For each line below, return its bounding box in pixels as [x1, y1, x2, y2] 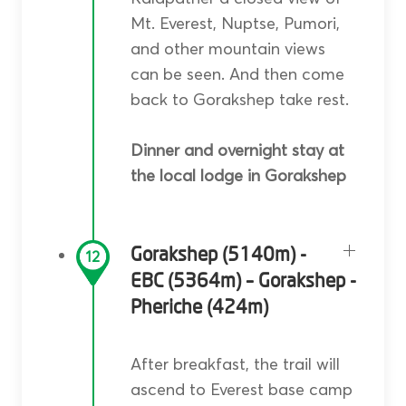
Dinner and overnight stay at [130, 140, 344, 161]
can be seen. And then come [130, 63, 344, 85]
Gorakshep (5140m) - [130, 245, 306, 266]
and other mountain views [130, 38, 325, 60]
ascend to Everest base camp [130, 379, 353, 401]
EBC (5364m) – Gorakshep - [130, 271, 356, 293]
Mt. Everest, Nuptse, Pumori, [130, 13, 340, 34]
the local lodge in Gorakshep [130, 165, 346, 187]
